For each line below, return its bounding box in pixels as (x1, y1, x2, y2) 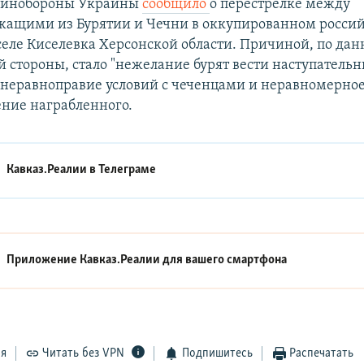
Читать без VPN (42, 346, 125, 360)
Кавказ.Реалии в (6, 163, 99, 177)
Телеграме (98, 163, 157, 177)
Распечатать (289, 346, 354, 360)
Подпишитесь (181, 346, 253, 360)
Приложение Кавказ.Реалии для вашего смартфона (6, 253, 288, 267)
